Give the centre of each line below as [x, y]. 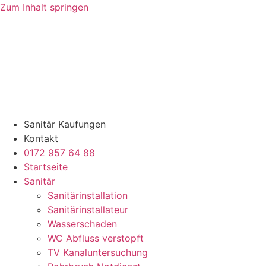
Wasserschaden [82, 224]
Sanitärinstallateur [88, 210]
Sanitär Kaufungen [65, 124]
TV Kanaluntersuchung [98, 252]
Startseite [46, 167]
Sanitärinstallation [88, 195]
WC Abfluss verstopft [96, 238]
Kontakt [41, 138]
